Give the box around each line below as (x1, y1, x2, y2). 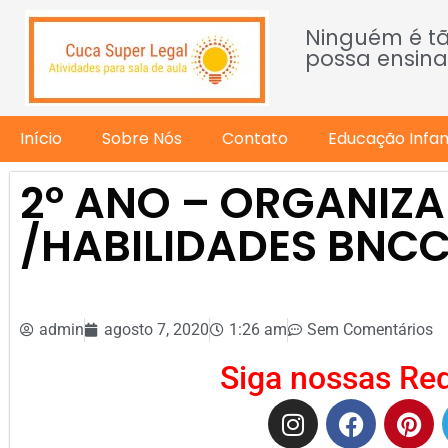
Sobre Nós (102, 127, 182, 150)
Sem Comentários (307, 320, 433, 339)
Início (20, 127, 62, 150)
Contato (222, 127, 288, 150)
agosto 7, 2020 (104, 320, 209, 339)
